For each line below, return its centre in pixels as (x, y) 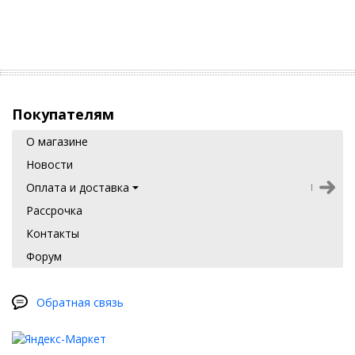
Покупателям (63, 115)
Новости (50, 165)
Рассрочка (54, 211)
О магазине (57, 142)
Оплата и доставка (78, 188)
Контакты (53, 234)
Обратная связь (80, 303)
